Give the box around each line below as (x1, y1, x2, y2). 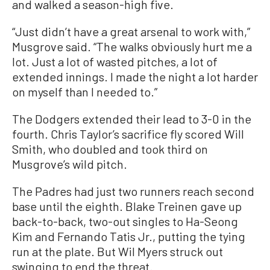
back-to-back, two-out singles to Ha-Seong (12, 214, 238, 229)
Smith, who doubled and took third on (12, 142, 208, 157)
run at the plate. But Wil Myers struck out (12, 244, 223, 259)
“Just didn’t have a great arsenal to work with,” (12, 24, 250, 39)
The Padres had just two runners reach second (12, 184, 254, 199)
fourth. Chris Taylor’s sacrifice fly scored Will (12, 127, 244, 142)
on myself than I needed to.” (12, 84, 157, 99)
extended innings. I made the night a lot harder (12, 69, 258, 84)
